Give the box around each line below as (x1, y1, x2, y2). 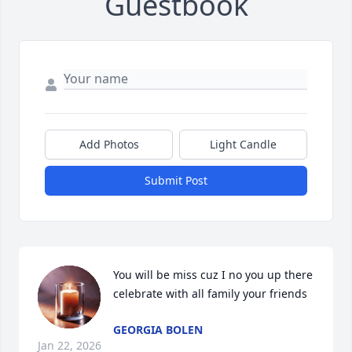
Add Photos (79, 137, 139, 152)
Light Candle (210, 137, 277, 152)
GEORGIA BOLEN (113, 322, 203, 338)
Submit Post (145, 173, 207, 189)
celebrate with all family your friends (113, 286, 307, 302)
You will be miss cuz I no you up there (113, 267, 313, 283)
